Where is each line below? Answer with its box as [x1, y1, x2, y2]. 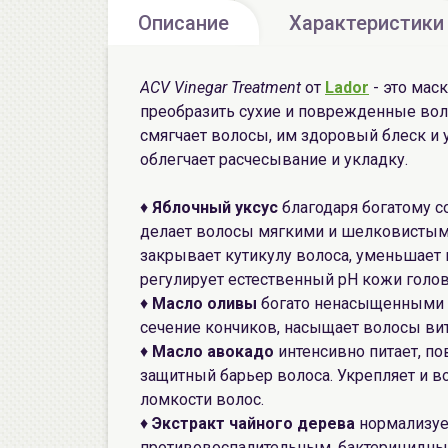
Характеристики [289, 11, 444, 35]
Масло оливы [152, 294, 257, 313]
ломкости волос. [140, 390, 264, 409]
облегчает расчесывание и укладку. [140, 150, 408, 169]
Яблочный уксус [152, 198, 278, 217]
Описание [138, 11, 229, 35]
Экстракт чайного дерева [148, 414, 355, 433]
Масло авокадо [152, 342, 278, 361]
